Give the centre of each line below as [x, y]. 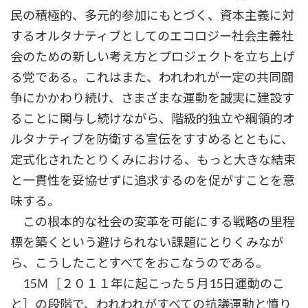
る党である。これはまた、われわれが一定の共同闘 [152, 77]
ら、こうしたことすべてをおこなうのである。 [139, 263]
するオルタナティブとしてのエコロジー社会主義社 [152, 36]
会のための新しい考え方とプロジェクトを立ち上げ [153, 57]
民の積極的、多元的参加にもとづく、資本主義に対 [152, 15]
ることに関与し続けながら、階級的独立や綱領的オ [153, 119]
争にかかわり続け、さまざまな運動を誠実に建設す [152, 98]
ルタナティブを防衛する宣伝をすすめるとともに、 [152, 139]
